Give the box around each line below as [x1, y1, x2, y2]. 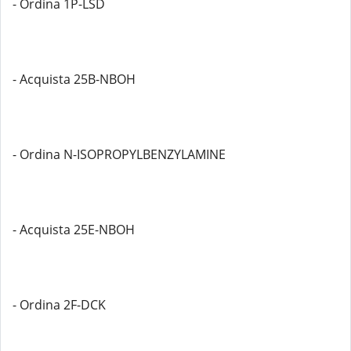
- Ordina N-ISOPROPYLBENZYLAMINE [13, 146, 226, 163]
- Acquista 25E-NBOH [13, 221, 135, 238]
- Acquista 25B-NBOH [13, 71, 136, 88]
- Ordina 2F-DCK [13, 296, 106, 313]
